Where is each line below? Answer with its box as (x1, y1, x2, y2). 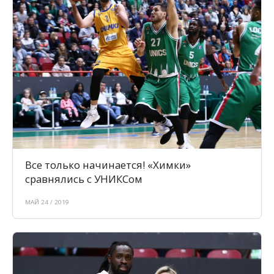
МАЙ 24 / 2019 (25, 198, 69, 207)
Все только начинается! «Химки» (25, 158, 191, 172)
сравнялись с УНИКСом (25, 172, 143, 187)
